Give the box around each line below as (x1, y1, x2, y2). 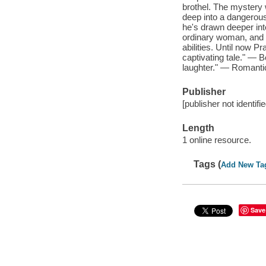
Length (182, 123, 214, 134)
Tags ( (194, 159, 221, 169)
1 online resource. (182, 134, 251, 145)
